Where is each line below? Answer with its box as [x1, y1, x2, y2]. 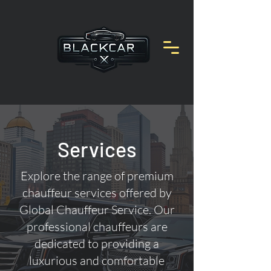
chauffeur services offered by [22, 185, 172, 200]
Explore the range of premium [20, 168, 174, 183]
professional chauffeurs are [26, 219, 168, 234]
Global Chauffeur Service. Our [19, 202, 175, 217]
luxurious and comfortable [29, 253, 165, 268]
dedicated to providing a [34, 236, 159, 251]
